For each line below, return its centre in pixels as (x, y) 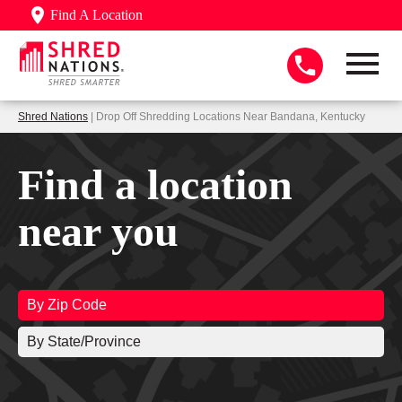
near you (98, 231)
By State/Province (84, 341)
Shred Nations (53, 116)
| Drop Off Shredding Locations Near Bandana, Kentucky (227, 116)
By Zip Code (67, 304)
